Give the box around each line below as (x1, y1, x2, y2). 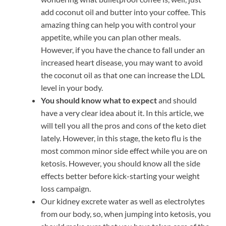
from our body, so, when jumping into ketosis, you (41, 208, 211, 218)
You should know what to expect (41, 95, 158, 105)
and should (158, 95, 197, 105)
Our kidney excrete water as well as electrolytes (41, 196, 205, 206)
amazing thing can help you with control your (41, 19, 196, 29)
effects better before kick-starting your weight (41, 171, 200, 181)
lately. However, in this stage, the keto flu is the (41, 133, 201, 143)
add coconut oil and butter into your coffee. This (41, 7, 206, 17)
